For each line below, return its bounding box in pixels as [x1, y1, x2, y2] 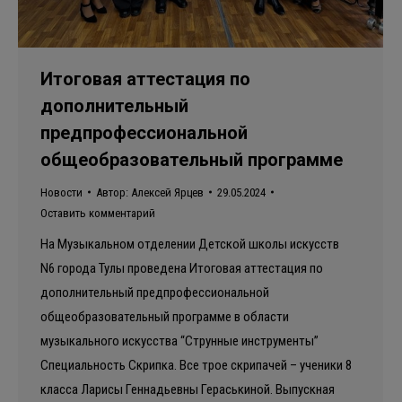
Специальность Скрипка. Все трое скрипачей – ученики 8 [40, 356, 352, 373]
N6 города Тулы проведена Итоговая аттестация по [40, 259, 323, 276]
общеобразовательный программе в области [40, 308, 289, 325]
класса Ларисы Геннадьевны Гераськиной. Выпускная [40, 380, 335, 398]
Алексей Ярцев [131, 185, 204, 199]
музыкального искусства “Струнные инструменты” [40, 332, 319, 349]
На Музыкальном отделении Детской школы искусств [40, 235, 339, 252]
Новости [40, 185, 83, 199]
